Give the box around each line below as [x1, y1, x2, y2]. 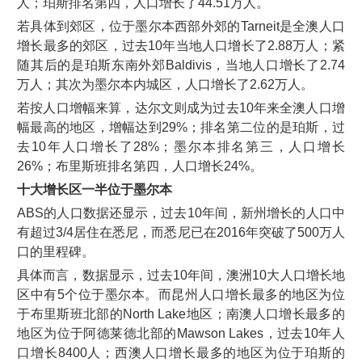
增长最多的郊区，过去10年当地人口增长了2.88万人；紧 [17, 38, 345, 53]
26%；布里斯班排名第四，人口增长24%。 [17, 158, 263, 173]
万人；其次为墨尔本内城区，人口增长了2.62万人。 [17, 77, 314, 91]
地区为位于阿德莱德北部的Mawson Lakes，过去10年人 [17, 326, 345, 340]
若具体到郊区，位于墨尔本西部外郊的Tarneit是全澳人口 [17, 19, 345, 33]
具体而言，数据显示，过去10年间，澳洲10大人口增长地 [17, 267, 345, 282]
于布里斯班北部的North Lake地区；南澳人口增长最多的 [17, 306, 345, 321]
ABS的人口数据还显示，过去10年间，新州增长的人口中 [17, 205, 345, 220]
